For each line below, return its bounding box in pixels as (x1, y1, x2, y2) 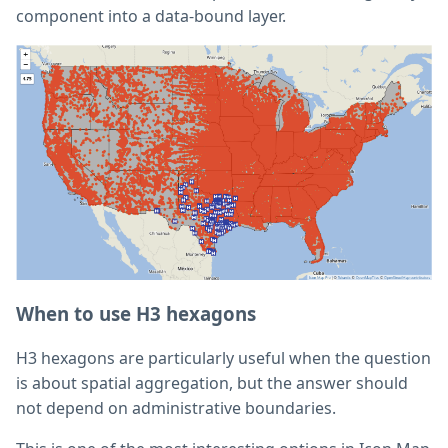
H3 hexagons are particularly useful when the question (16, 347, 431, 370)
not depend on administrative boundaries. (16, 397, 336, 420)
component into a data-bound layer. (16, 5, 286, 28)
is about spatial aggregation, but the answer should (16, 372, 408, 395)
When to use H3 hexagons (16, 300, 256, 326)
